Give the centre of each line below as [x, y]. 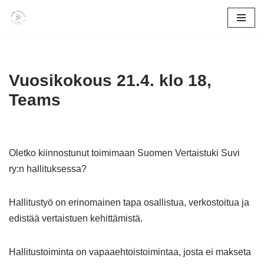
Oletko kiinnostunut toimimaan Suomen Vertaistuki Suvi [124, 153]
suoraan [26, 49]
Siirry [20, 33]
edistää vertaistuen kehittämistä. [77, 218]
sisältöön [28, 65]
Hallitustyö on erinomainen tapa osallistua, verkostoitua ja [129, 202]
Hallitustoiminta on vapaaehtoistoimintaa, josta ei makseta [130, 252]
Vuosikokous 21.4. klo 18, [110, 80]
